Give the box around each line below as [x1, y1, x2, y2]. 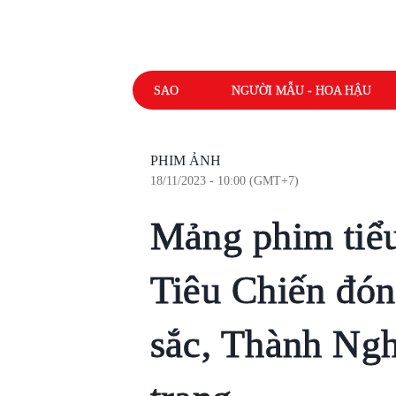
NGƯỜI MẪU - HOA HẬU [231, 83, 371, 97]
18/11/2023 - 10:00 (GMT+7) [149, 174, 299, 187]
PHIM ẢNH [149, 153, 221, 168]
